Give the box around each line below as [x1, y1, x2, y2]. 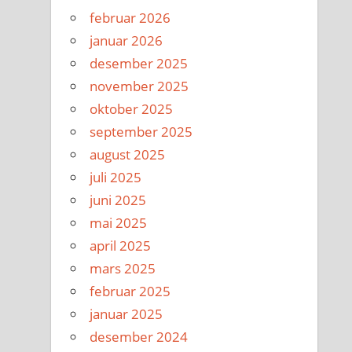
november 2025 [90, 76, 189, 95]
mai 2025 [90, 213, 148, 232]
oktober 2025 [90, 99, 174, 118]
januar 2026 [90, 31, 163, 49]
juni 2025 [90, 190, 147, 209]
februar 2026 [90, 8, 171, 27]
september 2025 [90, 122, 193, 141]
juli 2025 [90, 167, 142, 186]
